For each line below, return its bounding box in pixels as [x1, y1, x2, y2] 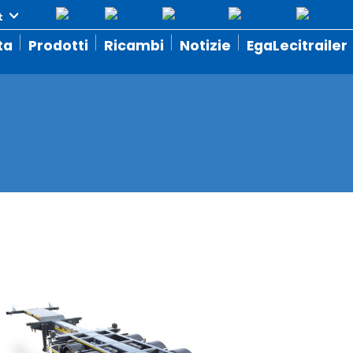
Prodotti [28, 36, 88, 55]
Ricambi [104, 36, 164, 55]
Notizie [180, 36, 231, 55]
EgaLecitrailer [247, 36, 347, 55]
